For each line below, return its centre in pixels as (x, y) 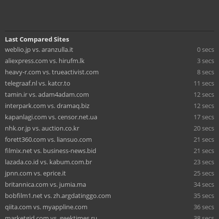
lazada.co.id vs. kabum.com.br (48, 162)
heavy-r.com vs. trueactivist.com (52, 72)
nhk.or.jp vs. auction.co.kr (42, 128)
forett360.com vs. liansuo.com (48, 139)
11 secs (204, 83)
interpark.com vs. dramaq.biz (47, 105)
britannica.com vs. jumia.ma (45, 184)
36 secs (204, 207)
